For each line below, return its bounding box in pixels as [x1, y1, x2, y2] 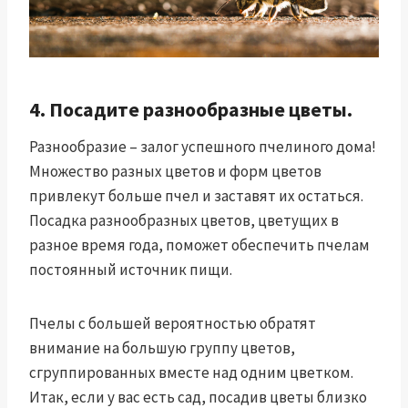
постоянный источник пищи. [29, 259, 232, 280]
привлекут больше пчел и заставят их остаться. [29, 185, 363, 206]
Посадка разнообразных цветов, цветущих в [29, 209, 339, 230]
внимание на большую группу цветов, [29, 337, 295, 358]
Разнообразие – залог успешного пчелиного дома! [29, 136, 376, 157]
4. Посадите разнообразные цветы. [29, 96, 352, 122]
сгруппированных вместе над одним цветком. [29, 362, 353, 382]
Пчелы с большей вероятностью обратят [29, 312, 316, 333]
